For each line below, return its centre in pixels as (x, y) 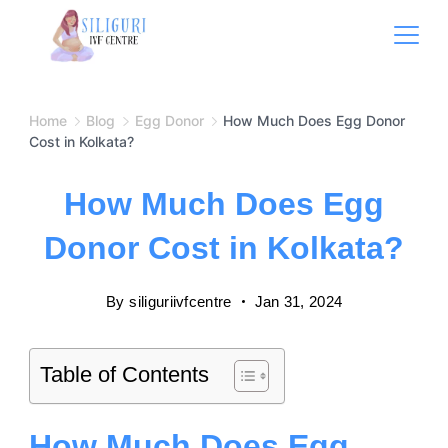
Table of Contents (124, 374)
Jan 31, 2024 (298, 301)
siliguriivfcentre (180, 301)
